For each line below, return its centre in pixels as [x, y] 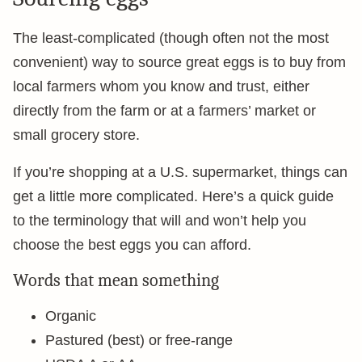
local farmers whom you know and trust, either [161, 86]
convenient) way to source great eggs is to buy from [179, 62]
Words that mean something [116, 280]
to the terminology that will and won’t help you [160, 221]
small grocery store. [76, 135]
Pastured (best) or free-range [139, 340]
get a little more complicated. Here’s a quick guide [173, 196]
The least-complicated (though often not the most [171, 38]
